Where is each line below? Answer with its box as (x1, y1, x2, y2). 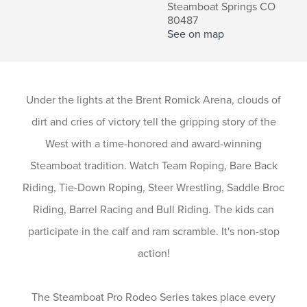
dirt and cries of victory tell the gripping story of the (31, 114, 276, 130)
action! (137, 245, 170, 261)
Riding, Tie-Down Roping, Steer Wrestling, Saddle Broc (23, 180, 284, 195)
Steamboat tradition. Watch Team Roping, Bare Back (29, 158, 278, 173)
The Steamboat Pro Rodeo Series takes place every (32, 289, 275, 305)
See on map (167, 26, 224, 42)
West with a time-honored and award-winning (45, 136, 262, 151)
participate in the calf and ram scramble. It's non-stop (27, 223, 280, 239)
